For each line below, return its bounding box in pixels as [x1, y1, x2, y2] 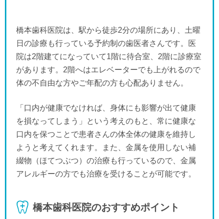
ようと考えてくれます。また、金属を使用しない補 [16, 143, 196, 152]
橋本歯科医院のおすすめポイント [33, 201, 179, 213]
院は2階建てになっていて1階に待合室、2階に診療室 [16, 52, 201, 61]
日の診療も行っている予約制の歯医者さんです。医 [16, 39, 196, 47]
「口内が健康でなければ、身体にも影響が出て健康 [16, 103, 196, 112]
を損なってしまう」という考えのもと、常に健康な [16, 116, 196, 125]
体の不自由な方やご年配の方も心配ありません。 [16, 78, 188, 87]
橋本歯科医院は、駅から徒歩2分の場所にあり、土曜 [16, 25, 200, 34]
